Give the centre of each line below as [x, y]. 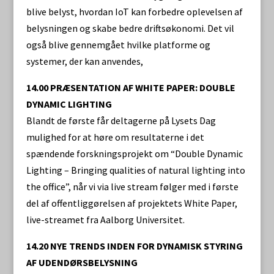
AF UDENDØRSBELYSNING [82, 262]
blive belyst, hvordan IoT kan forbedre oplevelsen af [134, 12]
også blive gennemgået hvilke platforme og [118, 45]
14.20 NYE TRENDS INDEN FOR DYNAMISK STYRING [134, 246]
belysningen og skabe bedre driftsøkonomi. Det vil [130, 28]
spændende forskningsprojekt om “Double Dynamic [134, 154]
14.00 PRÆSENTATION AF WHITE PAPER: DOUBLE [131, 87]
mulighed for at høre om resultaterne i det [115, 137]
